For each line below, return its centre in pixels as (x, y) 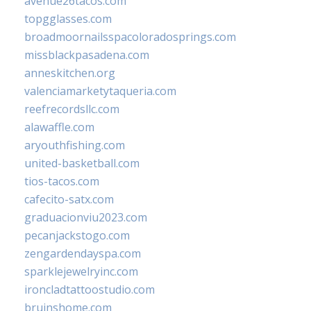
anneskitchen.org (70, 73)
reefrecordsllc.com (72, 109)
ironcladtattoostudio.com (90, 289)
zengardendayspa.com (83, 253)
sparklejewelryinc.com (81, 271)
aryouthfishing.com (75, 145)
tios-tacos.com (62, 181)
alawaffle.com (59, 127)
